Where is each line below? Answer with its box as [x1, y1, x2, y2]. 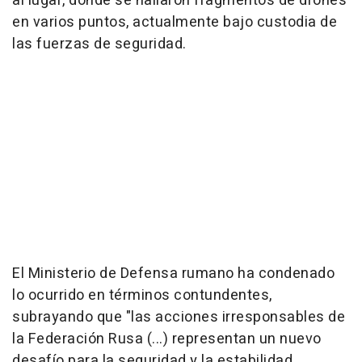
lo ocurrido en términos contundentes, [12, 284, 272, 307]
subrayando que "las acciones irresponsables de [12, 306, 345, 329]
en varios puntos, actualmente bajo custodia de [12, 11, 337, 34]
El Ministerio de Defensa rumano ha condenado [12, 263, 335, 285]
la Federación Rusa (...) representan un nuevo [12, 328, 322, 351]
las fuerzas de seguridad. [12, 33, 187, 56]
